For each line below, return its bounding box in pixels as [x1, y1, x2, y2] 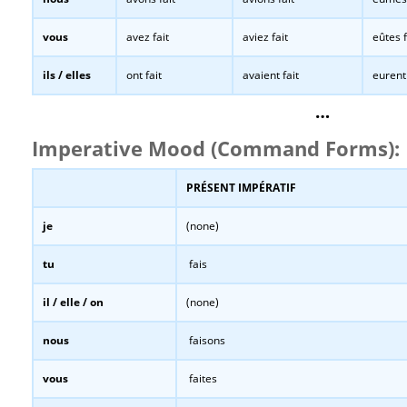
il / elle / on [43, 294, 104, 310]
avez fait [126, 29, 169, 45]
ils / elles [43, 67, 91, 83]
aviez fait [243, 29, 288, 45]
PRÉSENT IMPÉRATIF [186, 180, 296, 195]
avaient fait [243, 67, 299, 83]
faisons [186, 333, 225, 348]
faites [186, 371, 217, 386]
